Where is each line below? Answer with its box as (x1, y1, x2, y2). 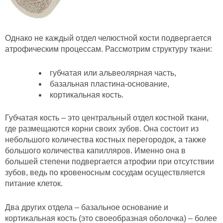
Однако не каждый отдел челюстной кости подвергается (5, 34, 212, 43)
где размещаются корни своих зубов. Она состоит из (5, 124, 199, 133)
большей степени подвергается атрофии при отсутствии (5, 157, 214, 166)
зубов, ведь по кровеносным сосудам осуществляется (5, 168, 205, 177)
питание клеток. (5, 179, 63, 188)
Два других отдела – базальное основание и (5, 203, 168, 212)
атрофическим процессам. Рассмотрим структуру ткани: (5, 45, 212, 54)
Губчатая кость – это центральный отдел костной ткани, (5, 113, 209, 122)
